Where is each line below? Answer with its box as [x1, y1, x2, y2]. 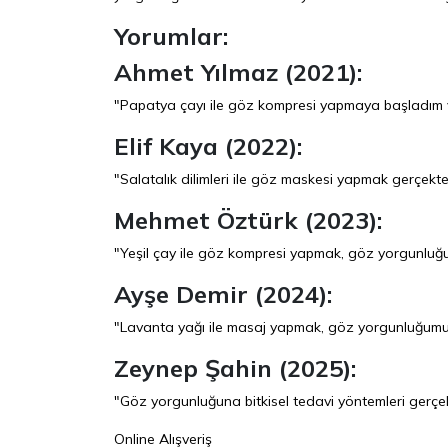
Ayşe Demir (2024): [114, 278, 332, 309]
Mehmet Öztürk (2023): [114, 204, 382, 235]
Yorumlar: [114, 20, 228, 51]
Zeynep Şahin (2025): [114, 352, 356, 383]
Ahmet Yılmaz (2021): [114, 56, 362, 87]
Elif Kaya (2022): [114, 130, 302, 161]
